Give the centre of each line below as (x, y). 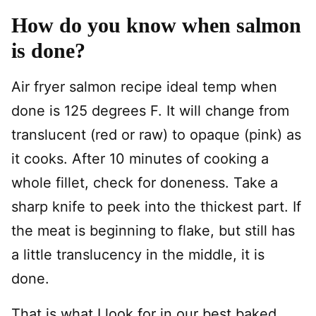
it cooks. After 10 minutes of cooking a (140, 159)
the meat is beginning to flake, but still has (153, 231)
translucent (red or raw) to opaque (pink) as (156, 135)
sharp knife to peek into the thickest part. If (156, 207)
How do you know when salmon (156, 25)
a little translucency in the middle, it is (138, 255)
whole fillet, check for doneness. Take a (145, 183)
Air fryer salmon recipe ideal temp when (144, 87)
